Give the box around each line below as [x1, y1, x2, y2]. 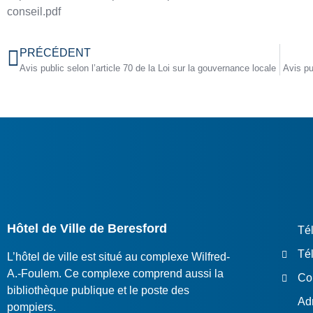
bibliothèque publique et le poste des [7, 284, 189, 297]
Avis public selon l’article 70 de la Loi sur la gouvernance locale [20, 63, 276, 74]
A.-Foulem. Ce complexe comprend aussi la [7, 268, 224, 280]
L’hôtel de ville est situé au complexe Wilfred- [7, 251, 230, 263]
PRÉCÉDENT [20, 47, 91, 59]
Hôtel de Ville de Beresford [7, 221, 167, 236]
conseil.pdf [7, 5, 61, 17]
